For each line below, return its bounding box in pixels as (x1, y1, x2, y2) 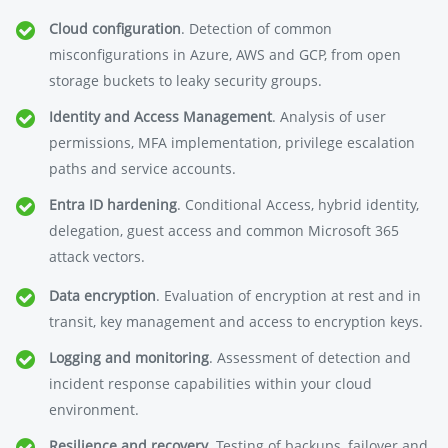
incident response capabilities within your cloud (49, 374, 373, 393)
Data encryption (49, 286, 157, 305)
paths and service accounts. (49, 159, 237, 178)
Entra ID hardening (49, 195, 178, 214)
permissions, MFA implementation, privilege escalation (49, 133, 416, 152)
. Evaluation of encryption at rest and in (156, 286, 422, 305)
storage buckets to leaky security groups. (49, 71, 323, 90)
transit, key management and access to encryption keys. (49, 312, 424, 331)
